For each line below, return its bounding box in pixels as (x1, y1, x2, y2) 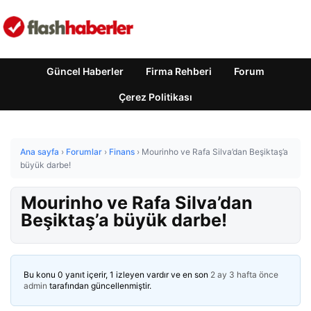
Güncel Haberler (47, 65, 124, 77)
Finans (109, 146, 135, 157)
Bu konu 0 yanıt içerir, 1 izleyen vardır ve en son (24, 269, 210, 280)
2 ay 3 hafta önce (210, 269, 278, 280)
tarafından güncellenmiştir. (47, 280, 151, 291)
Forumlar (66, 146, 102, 157)
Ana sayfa (20, 146, 59, 157)
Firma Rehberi (146, 65, 212, 77)
